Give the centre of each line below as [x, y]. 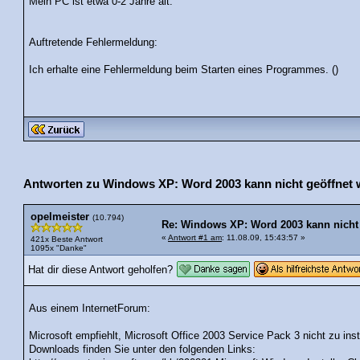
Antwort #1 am [195, 237]
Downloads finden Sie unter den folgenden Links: [143, 350]
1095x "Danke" [59, 247]
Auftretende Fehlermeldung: [94, 42]
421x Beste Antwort [67, 239]
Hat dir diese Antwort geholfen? [100, 270]
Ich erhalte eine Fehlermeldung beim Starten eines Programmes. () [184, 70]
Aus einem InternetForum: [90, 309]
